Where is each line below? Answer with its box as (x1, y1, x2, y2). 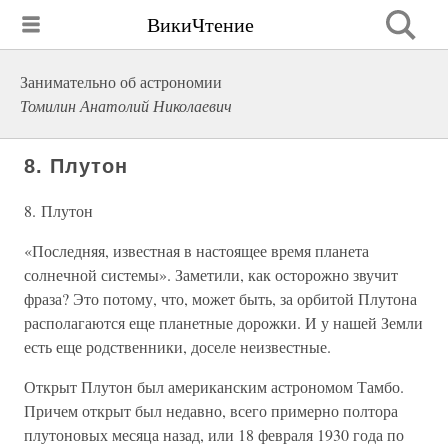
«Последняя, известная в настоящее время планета (24, 240, 369, 261)
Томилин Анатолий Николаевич (20, 95, 232, 116)
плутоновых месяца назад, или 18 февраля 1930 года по (24, 424, 404, 445)
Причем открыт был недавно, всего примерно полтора (24, 400, 398, 421)
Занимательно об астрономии (20, 71, 222, 92)
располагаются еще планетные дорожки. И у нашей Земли (24, 312, 423, 333)
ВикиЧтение (147, 10, 254, 38)
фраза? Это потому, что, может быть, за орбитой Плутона (24, 288, 417, 309)
